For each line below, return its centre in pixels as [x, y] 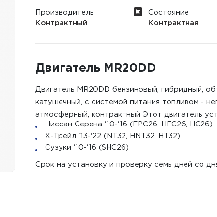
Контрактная [173, 23]
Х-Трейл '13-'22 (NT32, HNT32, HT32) [113, 136]
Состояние [168, 12]
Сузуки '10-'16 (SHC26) [87, 147]
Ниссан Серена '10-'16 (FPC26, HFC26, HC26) [129, 124]
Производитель [65, 12]
